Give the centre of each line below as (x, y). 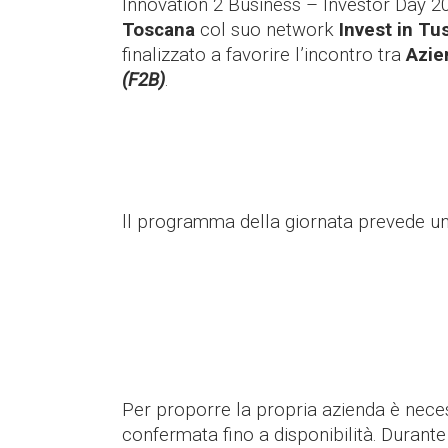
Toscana (158, 29)
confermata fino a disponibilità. (249, 434)
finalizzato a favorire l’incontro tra (264, 54)
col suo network (264, 29)
